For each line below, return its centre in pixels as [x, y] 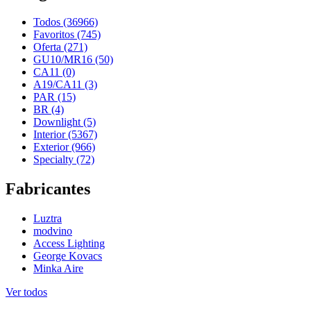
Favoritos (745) [67, 34]
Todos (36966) [66, 22]
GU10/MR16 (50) [73, 59]
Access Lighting [69, 243]
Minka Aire [58, 268]
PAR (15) [54, 96]
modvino [53, 230]
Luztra [48, 218]
